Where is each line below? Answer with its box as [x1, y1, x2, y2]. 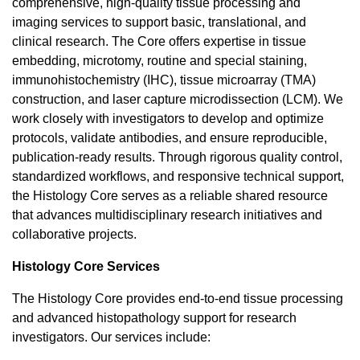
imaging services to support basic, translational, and [12, 14, 306, 29]
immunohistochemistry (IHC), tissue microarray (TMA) [12, 72, 316, 87]
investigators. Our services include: [12, 329, 211, 344]
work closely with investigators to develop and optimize [12, 111, 324, 125]
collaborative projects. [12, 227, 137, 241]
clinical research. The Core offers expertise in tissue [12, 34, 306, 48]
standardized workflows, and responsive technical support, [12, 169, 344, 183]
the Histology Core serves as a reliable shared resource [12, 188, 328, 202]
